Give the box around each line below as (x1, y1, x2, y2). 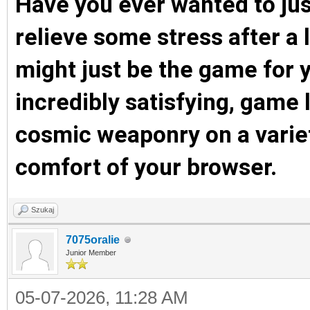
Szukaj (31, 206, 54, 214)
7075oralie (66, 234, 120, 246)
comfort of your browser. (15, 154, 277, 181)
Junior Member (66, 248, 116, 257)
